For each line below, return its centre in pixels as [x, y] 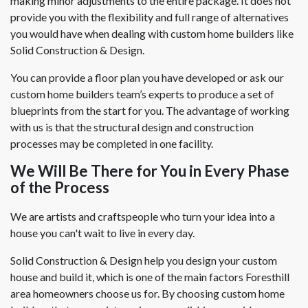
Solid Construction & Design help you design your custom [144, 260]
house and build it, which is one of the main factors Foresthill [150, 276]
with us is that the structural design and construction [132, 126]
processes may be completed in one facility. [112, 143]
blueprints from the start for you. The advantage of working [150, 110]
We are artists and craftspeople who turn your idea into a [143, 216]
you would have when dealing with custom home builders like [152, 33]
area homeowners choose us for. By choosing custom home [147, 293]
